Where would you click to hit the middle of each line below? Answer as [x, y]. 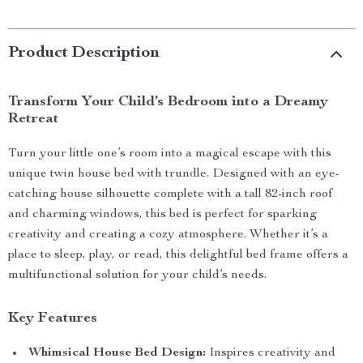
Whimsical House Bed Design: [117, 353]
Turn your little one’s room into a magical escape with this [170, 154]
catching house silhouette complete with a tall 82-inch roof [170, 194]
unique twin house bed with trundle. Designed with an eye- [174, 174]
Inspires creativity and [271, 353]
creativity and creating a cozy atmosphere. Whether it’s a [168, 235]
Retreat [34, 119]
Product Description [84, 53]
